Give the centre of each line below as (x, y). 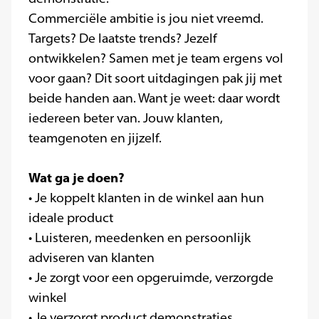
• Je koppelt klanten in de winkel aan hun (146, 198)
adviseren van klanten (91, 258)
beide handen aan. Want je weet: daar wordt (154, 98)
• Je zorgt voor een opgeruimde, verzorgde (151, 278)
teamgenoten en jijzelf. (95, 138)
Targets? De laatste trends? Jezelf (123, 38)
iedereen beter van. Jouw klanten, (126, 118)
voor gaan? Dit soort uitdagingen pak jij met (155, 78)
